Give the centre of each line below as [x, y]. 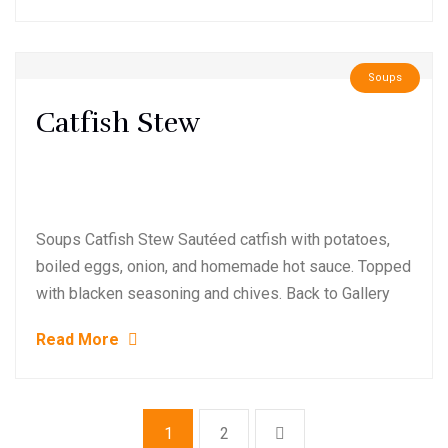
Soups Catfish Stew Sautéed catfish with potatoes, [213, 239]
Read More [79, 339]
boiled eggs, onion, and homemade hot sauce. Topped [223, 266]
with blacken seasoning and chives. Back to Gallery [213, 293]
